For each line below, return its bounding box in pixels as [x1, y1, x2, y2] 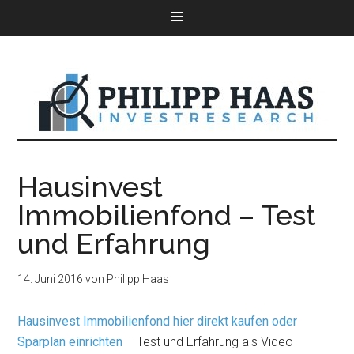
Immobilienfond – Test [17, 198, 317, 232]
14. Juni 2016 [17, 273, 84, 285]
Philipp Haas [107, 273, 170, 285]
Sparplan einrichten [17, 334, 123, 349]
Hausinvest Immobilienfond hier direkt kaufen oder [17, 314, 298, 329]
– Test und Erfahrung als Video [122, 334, 294, 349]
